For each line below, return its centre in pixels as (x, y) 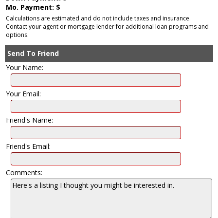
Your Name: (25, 68)
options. (17, 35)
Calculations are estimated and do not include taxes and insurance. (98, 18)
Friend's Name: (29, 120)
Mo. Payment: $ (33, 7)
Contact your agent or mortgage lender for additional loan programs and (107, 27)
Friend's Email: (28, 146)
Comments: (24, 173)
